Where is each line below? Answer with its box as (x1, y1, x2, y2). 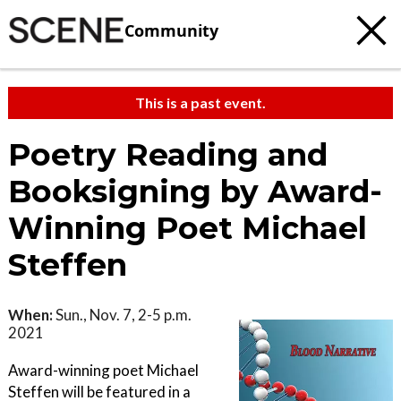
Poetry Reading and (8, 136, 328, 174)
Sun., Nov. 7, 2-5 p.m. (53, 305, 192, 324)
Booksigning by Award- (8, 173, 382, 210)
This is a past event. (135, 94, 266, 111)
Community (124, 19, 218, 41)
